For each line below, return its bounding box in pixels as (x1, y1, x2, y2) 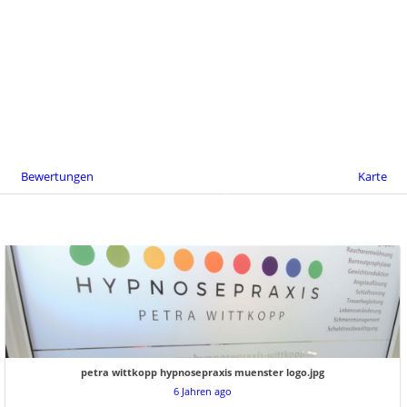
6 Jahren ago (174, 384, 232, 399)
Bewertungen (20, 167, 94, 184)
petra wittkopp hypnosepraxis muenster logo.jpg (81, 365, 324, 380)
